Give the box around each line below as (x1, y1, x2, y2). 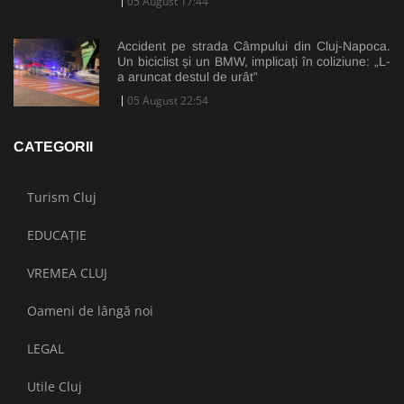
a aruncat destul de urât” (117, 69, 258, 84)
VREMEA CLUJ (27, 263, 107, 281)
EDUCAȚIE (27, 225, 87, 243)
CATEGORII (14, 138, 93, 154)
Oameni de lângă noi (27, 301, 153, 319)
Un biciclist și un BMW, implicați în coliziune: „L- (117, 53, 390, 69)
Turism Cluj (27, 188, 96, 206)
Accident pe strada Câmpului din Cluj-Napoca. (117, 38, 390, 53)
